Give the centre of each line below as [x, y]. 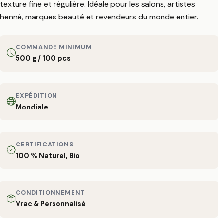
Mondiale [32, 107]
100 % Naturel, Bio [48, 155]
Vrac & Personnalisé [51, 204]
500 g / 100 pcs [43, 59]
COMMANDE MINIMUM [54, 47]
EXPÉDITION [36, 95]
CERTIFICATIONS [45, 144]
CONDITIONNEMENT [50, 193]
